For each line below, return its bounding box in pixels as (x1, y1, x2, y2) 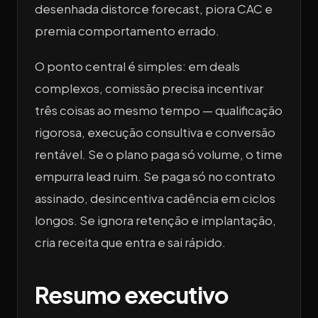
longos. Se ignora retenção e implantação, (35, 212, 276, 228)
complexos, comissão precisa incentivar (35, 80, 263, 96)
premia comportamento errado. (35, 23, 219, 39)
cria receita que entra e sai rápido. (35, 234, 226, 250)
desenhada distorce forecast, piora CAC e (35, 1, 273, 17)
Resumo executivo (35, 280, 229, 309)
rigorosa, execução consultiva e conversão (35, 124, 275, 140)
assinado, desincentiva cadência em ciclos (35, 190, 275, 206)
